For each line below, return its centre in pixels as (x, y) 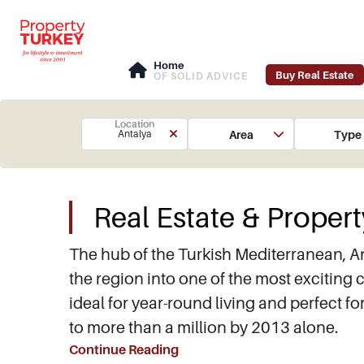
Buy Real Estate (314, 75)
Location (135, 124)
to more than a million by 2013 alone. (205, 327)
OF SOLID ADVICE (200, 76)
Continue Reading (124, 349)
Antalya (134, 134)
